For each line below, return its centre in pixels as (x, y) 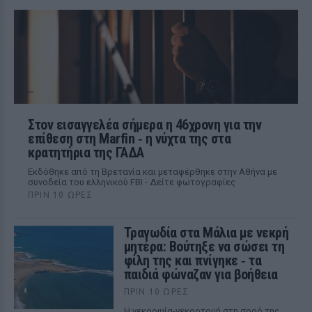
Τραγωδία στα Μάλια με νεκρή (206, 233)
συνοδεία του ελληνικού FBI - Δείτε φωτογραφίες (132, 182)
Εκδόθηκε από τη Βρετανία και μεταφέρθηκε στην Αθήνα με (153, 172)
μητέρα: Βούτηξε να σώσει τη (204, 247)
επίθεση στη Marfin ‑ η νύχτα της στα (129, 139)
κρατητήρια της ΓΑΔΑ (86, 153)
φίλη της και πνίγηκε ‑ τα (193, 260)
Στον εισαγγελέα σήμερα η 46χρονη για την (145, 125)
